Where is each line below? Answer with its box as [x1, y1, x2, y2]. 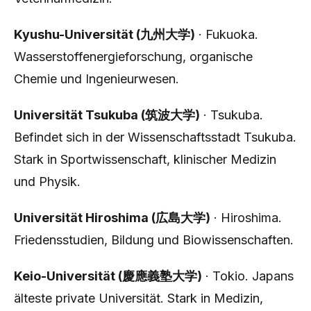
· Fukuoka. [195, 27, 258, 42]
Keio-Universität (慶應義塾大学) [14, 269, 202, 283]
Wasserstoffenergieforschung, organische [14, 49, 253, 64]
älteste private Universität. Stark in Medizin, [14, 291, 263, 305]
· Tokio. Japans [202, 269, 294, 283]
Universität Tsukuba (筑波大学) [14, 108, 200, 122]
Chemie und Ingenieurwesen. [14, 72, 179, 86]
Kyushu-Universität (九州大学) [14, 27, 195, 42]
